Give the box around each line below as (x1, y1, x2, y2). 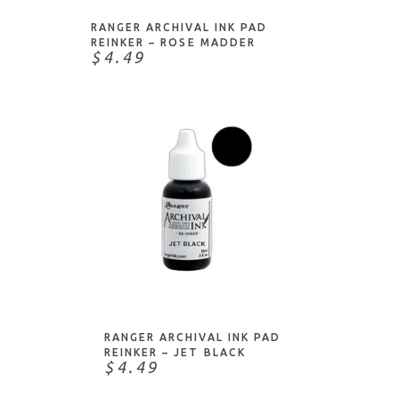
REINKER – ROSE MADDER (91, 37, 256, 49)
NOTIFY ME (171, 272, 233, 283)
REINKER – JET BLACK (104, 346, 246, 359)
